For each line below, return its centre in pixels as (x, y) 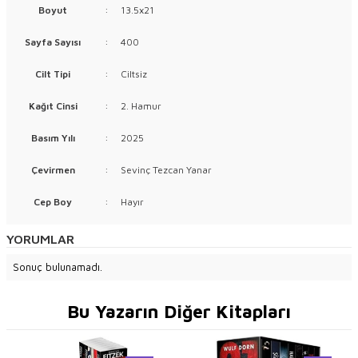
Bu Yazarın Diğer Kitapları (179, 311)
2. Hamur (141, 105)
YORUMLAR (40, 239)
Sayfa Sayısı (53, 42)
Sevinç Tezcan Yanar (166, 169)
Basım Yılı (53, 137)
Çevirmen (53, 169)
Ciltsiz (134, 74)
